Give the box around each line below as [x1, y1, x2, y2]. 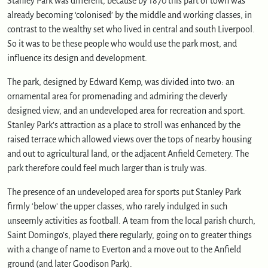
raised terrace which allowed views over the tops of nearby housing [7, 134, 252, 144]
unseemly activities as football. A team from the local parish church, [7, 215, 255, 226]
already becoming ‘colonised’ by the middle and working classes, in [7, 10, 252, 20]
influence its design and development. [7, 53, 147, 63]
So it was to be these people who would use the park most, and [7, 38, 237, 48]
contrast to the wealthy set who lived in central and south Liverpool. [7, 24, 255, 34]
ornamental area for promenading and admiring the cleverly [7, 91, 227, 101]
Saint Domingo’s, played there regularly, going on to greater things [7, 230, 252, 240]
